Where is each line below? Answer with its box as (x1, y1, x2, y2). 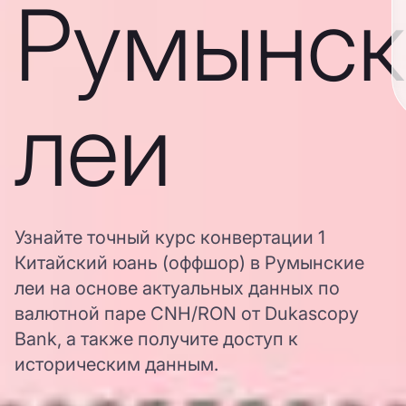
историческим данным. (14, 353, 218, 375)
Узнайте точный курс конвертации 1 (14, 227, 325, 248)
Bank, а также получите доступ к (14, 328, 298, 350)
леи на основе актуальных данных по (14, 277, 340, 299)
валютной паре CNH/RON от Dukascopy (14, 303, 359, 324)
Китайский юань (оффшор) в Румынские (14, 252, 364, 274)
